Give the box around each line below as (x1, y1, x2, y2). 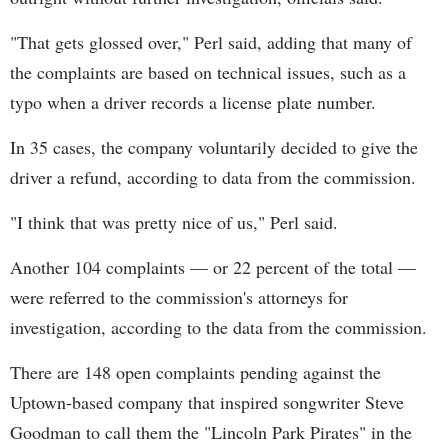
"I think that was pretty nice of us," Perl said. (10, 209, 338, 234)
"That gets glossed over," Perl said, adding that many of (10, 29, 412, 54)
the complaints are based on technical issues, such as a (10, 59, 406, 84)
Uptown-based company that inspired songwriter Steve (10, 389, 404, 414)
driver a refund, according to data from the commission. (10, 164, 416, 189)
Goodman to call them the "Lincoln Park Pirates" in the (10, 419, 412, 444)
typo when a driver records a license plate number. (10, 89, 376, 114)
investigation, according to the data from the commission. (10, 314, 427, 339)
